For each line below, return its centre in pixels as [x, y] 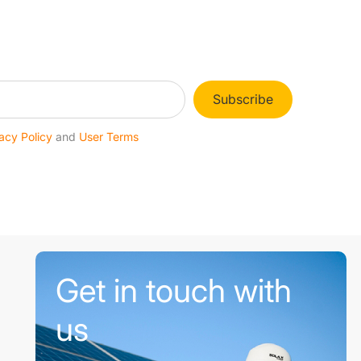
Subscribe [243, 100]
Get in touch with [174, 291]
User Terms [109, 137]
